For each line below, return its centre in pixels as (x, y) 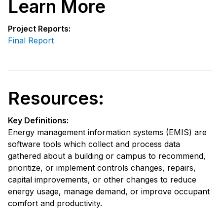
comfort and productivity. (55, 203)
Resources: (56, 98)
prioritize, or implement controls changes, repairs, (102, 167)
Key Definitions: (38, 120)
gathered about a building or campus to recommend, (107, 156)
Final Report (31, 40)
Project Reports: (39, 28)
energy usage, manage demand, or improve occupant (109, 191)
